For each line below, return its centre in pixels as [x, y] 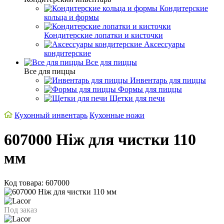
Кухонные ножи [117, 115]
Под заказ [20, 209]
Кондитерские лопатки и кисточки [103, 35]
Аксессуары [164, 44]
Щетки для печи [137, 98]
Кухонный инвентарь [51, 115]
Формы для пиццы [150, 89]
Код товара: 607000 [37, 182]
